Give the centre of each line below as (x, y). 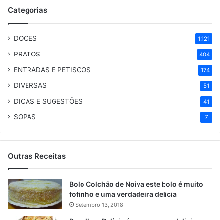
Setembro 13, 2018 (99, 205)
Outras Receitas (37, 156)
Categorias (27, 10)
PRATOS (27, 54)
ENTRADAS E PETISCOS (52, 69)
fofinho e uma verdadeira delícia (123, 194)
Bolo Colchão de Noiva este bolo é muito (136, 184)
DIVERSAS (30, 85)
